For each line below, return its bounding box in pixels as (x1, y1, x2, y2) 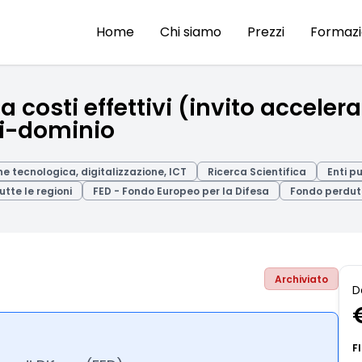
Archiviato (275, 272, 328, 286)
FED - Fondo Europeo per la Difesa (93, 184, 269, 198)
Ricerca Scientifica (208, 165, 306, 179)
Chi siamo (160, 23, 221, 41)
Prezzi (247, 23, 284, 41)
